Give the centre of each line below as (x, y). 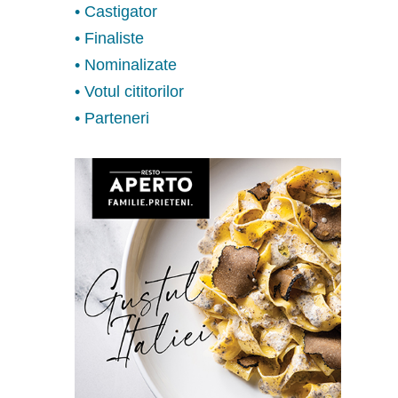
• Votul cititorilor (129, 91)
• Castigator (116, 11)
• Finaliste (109, 38)
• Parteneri (112, 118)
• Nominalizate (126, 64)
